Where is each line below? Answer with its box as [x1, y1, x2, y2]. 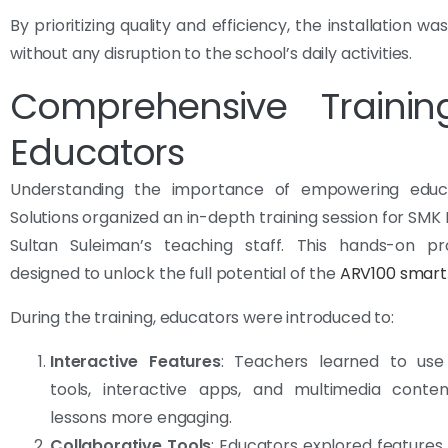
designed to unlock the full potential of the [10, 261, 336, 285]
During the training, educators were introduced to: [10, 305, 394, 329]
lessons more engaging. [50, 405, 232, 429]
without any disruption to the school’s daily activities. [10, 41, 413, 65]
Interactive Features [50, 349, 221, 373]
